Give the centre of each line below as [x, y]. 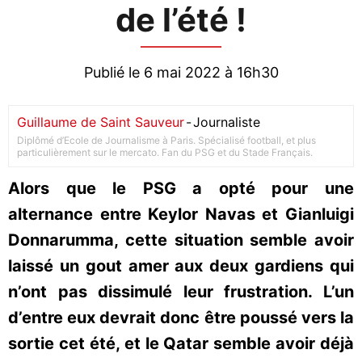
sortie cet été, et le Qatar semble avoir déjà [181, 343]
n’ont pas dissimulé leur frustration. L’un [181, 292]
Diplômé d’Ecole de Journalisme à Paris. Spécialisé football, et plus [166, 140]
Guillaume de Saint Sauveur [101, 122]
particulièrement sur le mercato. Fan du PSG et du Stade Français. [165, 152]
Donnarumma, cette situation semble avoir [181, 240]
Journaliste [227, 122]
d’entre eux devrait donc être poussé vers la [181, 318]
